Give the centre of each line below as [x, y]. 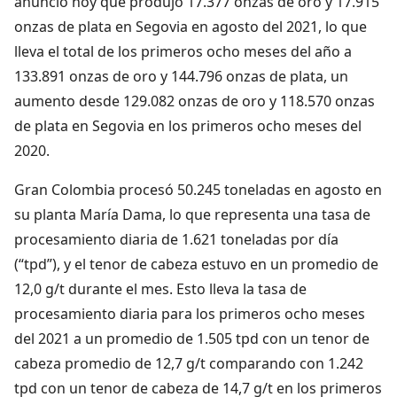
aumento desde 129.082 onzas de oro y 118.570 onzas [195, 101]
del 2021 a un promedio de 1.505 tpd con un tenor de [192, 338]
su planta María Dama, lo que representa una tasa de [192, 214]
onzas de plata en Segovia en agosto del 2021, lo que [191, 26]
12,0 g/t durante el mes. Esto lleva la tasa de [160, 288]
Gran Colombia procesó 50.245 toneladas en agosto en [198, 189]
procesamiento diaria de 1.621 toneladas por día [176, 239]
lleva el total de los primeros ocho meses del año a [183, 51]
